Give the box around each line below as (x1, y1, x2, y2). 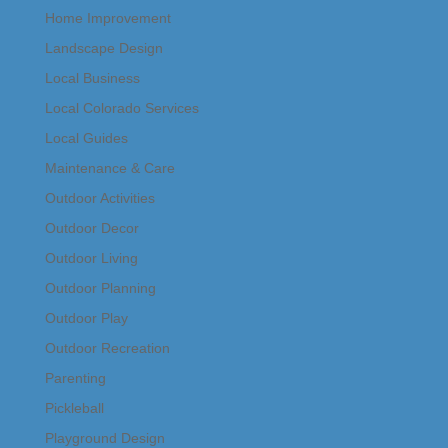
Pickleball (44, 400, 104, 417)
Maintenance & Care (44, 160, 175, 177)
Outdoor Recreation (44, 340, 170, 357)
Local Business (44, 70, 140, 87)
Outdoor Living (44, 250, 138, 267)
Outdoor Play (44, 310, 128, 327)
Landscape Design (44, 40, 163, 57)
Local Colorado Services (44, 100, 199, 117)
